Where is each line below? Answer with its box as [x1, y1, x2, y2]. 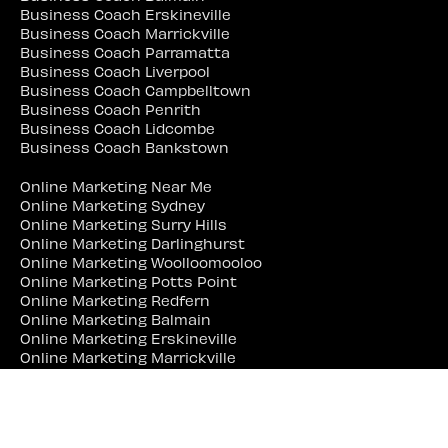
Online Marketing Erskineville [20, 328, 237, 347]
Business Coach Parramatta [20, 42, 230, 61]
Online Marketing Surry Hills [20, 214, 227, 233]
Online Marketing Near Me [20, 176, 212, 195]
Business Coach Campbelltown [20, 80, 251, 99]
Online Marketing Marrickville [20, 347, 236, 366]
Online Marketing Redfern [20, 290, 210, 309]
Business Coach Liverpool [20, 61, 210, 80]
